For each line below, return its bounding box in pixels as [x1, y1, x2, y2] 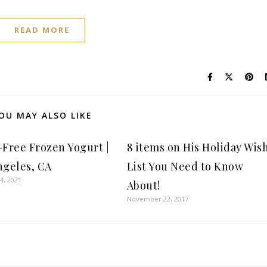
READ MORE [14, 24, 70, 35]
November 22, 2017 [126, 194, 188, 203]
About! [126, 178, 160, 193]
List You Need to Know [126, 159, 244, 173]
